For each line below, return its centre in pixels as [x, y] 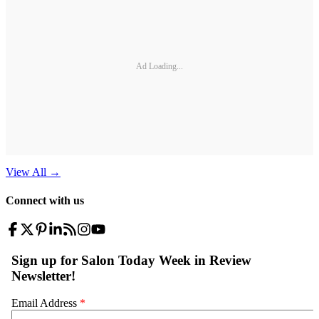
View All [26, 172]
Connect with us [45, 200]
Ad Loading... [159, 66]
